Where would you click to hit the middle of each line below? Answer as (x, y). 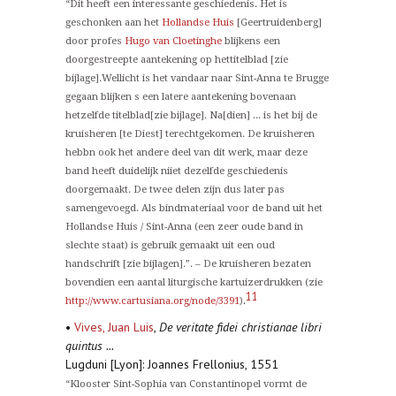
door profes (95, 41)
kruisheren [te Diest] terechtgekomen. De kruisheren (190, 133)
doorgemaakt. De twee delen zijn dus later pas (175, 189)
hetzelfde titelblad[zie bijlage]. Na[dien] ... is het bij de (191, 115)
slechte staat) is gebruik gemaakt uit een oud (170, 245)
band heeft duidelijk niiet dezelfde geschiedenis (177, 171)
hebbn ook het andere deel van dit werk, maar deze (187, 152)
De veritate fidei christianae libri (240, 327)
